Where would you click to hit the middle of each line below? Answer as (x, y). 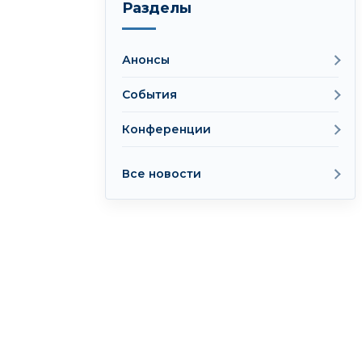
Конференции (166, 129)
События (149, 95)
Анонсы (146, 60)
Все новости (162, 174)
